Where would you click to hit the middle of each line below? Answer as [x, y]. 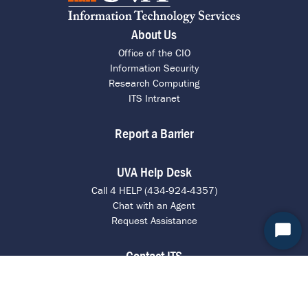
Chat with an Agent [154, 206]
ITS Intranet [154, 98]
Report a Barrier [154, 133]
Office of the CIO [154, 53]
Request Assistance [154, 221]
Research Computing [154, 83]
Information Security [154, 68]
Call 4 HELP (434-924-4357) [154, 190]
